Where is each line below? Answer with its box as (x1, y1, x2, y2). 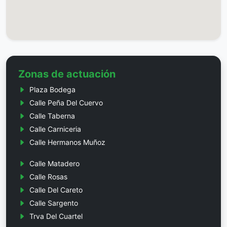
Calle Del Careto (29, 185, 83, 195)
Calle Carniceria (29, 125, 81, 134)
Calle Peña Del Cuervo (29, 98, 103, 107)
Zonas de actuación (18, 68, 116, 81)
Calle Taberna (29, 111, 75, 121)
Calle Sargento (29, 199, 78, 208)
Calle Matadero (29, 159, 80, 168)
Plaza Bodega (29, 85, 75, 94)
